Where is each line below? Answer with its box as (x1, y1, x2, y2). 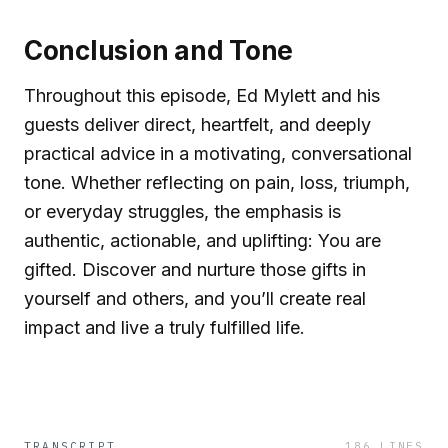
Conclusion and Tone (24, 35, 294, 67)
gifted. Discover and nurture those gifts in (24, 259, 366, 281)
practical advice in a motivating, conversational (24, 143, 412, 165)
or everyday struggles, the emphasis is (24, 201, 341, 223)
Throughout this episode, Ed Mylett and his (24, 85, 380, 107)
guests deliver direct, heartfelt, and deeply (24, 114, 371, 136)
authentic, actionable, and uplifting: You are (24, 230, 381, 252)
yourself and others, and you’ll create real (24, 288, 366, 310)
